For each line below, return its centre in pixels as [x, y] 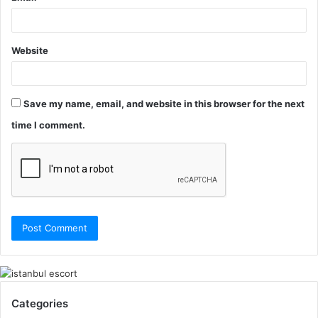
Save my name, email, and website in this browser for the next [164, 103]
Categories [40, 303]
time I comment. [48, 125]
